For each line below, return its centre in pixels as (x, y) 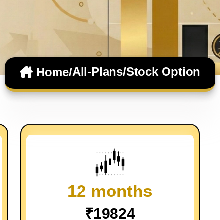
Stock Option (163, 71)
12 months (110, 191)
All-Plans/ (99, 71)
